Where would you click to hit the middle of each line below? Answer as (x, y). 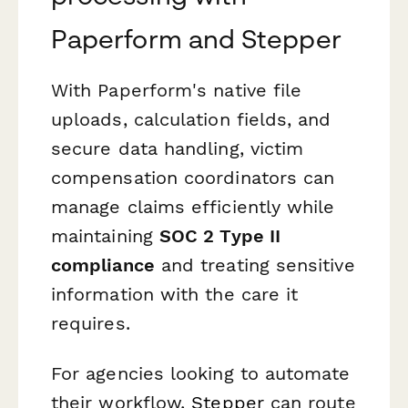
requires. (91, 324)
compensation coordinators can (193, 178)
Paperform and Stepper (196, 39)
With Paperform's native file (177, 91)
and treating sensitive (255, 265)
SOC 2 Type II (220, 236)
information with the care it (175, 295)
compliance (103, 265)
